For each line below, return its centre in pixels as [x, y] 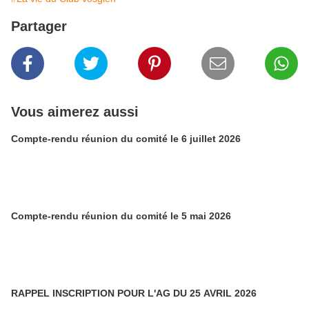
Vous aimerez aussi [75, 112]
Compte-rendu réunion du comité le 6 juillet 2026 [126, 139]
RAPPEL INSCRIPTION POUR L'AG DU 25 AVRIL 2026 [134, 293]
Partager [39, 27]
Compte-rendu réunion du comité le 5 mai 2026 [121, 216]
